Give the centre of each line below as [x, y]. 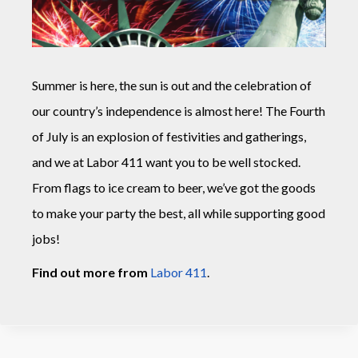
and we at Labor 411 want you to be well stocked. [166, 161]
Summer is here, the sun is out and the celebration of [172, 85]
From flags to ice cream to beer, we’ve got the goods [174, 187]
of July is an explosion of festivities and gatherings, [169, 136]
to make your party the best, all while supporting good [179, 213]
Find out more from [90, 272]
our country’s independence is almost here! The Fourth [179, 110]
